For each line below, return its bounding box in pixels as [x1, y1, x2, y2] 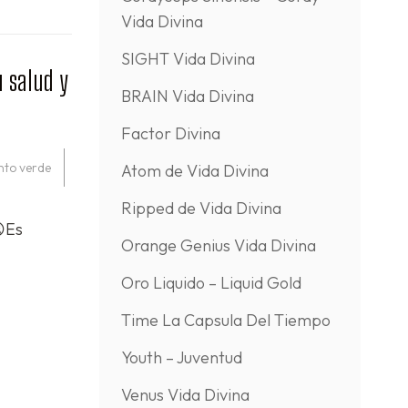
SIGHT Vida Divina [120, 48, 255, 69]
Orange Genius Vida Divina [120, 235, 316, 256]
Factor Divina [120, 123, 220, 144]
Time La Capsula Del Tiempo [120, 310, 331, 331]
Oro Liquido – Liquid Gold [120, 272, 301, 293]
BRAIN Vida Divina [120, 86, 254, 107]
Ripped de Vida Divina [120, 198, 281, 219]
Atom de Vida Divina [120, 160, 269, 181]
